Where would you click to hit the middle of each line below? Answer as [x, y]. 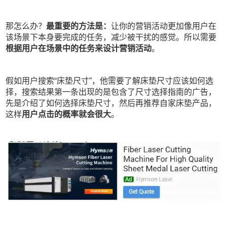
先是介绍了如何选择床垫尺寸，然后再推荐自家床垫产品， [111, 103]
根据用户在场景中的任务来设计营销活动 [79, 49]
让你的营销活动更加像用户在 [164, 26]
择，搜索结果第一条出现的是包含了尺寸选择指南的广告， [111, 92]
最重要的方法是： [79, 26]
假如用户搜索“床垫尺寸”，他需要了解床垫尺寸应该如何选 [110, 81]
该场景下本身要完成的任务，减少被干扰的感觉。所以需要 [111, 37]
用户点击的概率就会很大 [67, 115]
